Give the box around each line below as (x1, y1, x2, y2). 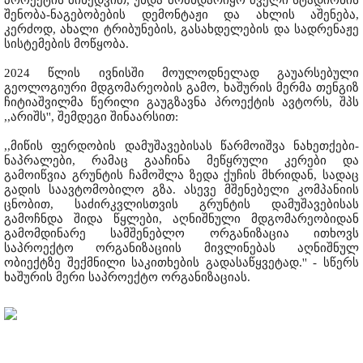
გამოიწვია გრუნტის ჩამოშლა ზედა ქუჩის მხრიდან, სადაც (4, 169, 359, 182)
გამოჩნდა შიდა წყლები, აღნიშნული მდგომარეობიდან (4, 212, 359, 226)
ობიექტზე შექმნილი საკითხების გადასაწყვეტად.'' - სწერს (4, 256, 359, 270)
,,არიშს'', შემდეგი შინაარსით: (4, 110, 178, 124)
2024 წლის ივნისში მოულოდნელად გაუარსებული (4, 66, 359, 80)
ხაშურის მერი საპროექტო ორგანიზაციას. (4, 271, 250, 284)
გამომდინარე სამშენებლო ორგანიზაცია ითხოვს (4, 227, 359, 241)
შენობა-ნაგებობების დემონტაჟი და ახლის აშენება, (4, 8, 359, 22)
